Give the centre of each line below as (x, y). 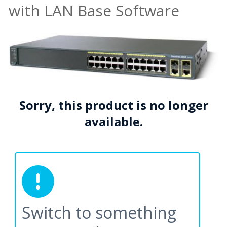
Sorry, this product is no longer (113, 105)
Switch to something (99, 213)
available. (113, 122)
